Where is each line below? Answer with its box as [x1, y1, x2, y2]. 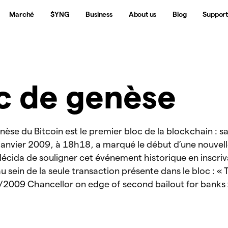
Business [85, 10, 112, 18]
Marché [9, 10, 35, 18]
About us [128, 10, 157, 18]
